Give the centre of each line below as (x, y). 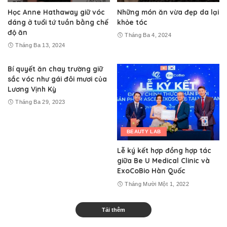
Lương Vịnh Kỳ (32, 89)
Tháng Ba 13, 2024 (40, 45)
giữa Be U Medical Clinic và (163, 160)
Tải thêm (113, 210)
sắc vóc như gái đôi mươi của (57, 79)
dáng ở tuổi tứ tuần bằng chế (58, 22)
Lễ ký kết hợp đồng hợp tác (164, 150)
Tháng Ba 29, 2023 (40, 102)
